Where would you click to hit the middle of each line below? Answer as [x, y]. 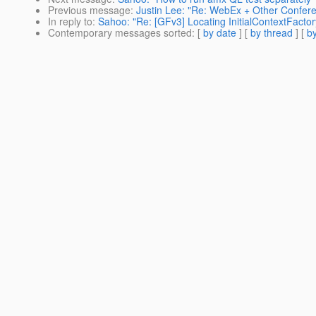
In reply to [70, 22]
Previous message [89, 10]
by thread [272, 33]
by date [220, 33]
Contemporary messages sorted [120, 33]
